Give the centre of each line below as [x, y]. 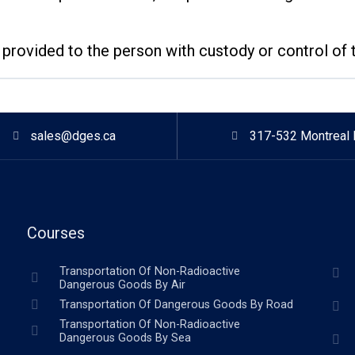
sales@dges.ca [73, 136]
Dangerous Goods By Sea [125, 338]
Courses [55, 233]
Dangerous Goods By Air [122, 285]
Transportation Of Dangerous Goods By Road [176, 305]
